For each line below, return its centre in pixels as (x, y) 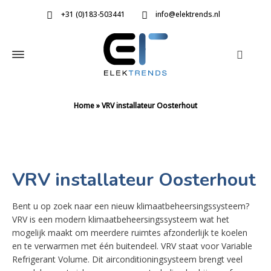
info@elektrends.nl (188, 15)
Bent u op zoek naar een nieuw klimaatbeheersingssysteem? (131, 206)
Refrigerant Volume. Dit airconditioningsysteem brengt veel (127, 259)
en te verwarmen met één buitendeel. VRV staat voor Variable (132, 246)
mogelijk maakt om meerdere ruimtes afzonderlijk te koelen (130, 233)
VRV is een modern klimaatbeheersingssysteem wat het (121, 219)
